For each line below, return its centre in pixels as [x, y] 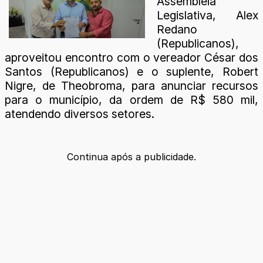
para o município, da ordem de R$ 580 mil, [131, 100]
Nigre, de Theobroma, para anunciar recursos [131, 85]
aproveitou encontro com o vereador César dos [131, 57]
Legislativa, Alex [208, 15]
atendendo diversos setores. [80, 114]
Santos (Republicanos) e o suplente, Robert [131, 71]
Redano [177, 29]
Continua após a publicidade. [131, 156]
